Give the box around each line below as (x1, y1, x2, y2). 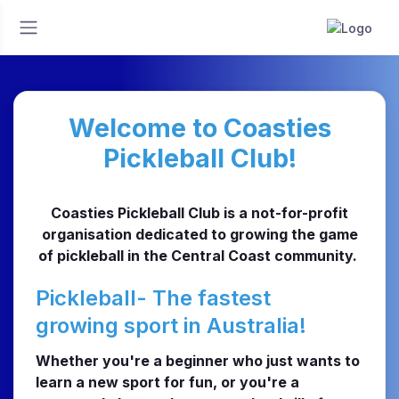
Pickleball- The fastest (36, 285, 271, 311)
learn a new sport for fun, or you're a (36, 373, 299, 391)
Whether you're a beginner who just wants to (36, 352, 360, 370)
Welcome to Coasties (68, 112, 331, 143)
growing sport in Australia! (36, 313, 306, 338)
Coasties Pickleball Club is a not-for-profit (51, 204, 348, 222)
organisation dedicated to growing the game (41, 225, 358, 243)
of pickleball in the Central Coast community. (38, 247, 361, 265)
